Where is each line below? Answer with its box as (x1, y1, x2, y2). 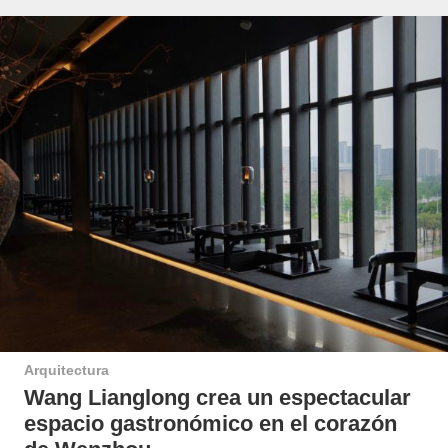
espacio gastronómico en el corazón (24, 411, 397, 436)
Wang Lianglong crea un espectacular (24, 385, 411, 410)
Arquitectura (24, 362, 109, 379)
